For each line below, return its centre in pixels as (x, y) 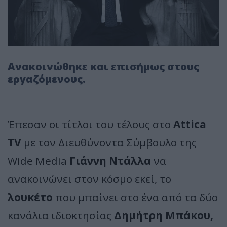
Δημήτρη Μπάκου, (164, 215)
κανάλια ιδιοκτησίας (61, 215)
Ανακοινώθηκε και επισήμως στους (103, 66)
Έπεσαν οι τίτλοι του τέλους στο (89, 124)
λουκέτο (30, 197)
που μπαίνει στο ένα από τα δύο (135, 197)
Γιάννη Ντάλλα (110, 160)
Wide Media (39, 160)
